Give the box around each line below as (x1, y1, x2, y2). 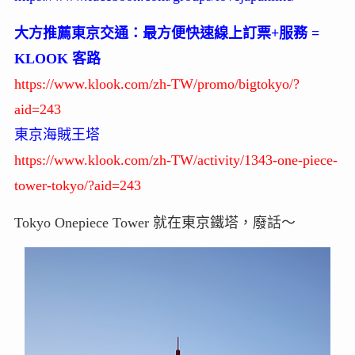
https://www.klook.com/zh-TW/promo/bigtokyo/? (13, 75, 300, 92)
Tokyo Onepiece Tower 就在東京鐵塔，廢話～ (13, 214, 296, 231)
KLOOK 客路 (13, 50, 101, 67)
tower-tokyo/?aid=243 (13, 177, 141, 193)
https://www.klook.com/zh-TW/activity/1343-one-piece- (13, 151, 338, 168)
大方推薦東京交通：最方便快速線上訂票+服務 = (13, 25, 319, 41)
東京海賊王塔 (13, 126, 100, 143)
